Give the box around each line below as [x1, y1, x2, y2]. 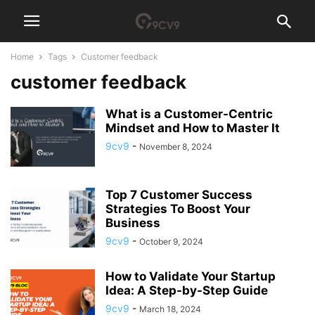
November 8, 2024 [139, 141, 212, 152]
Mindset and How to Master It [105, 121, 280, 135]
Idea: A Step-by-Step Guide [105, 283, 268, 297]
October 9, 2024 [139, 236, 203, 247]
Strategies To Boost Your [105, 202, 250, 216]
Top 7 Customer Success [105, 188, 252, 202]
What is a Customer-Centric [105, 107, 273, 121]
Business [105, 216, 160, 230]
